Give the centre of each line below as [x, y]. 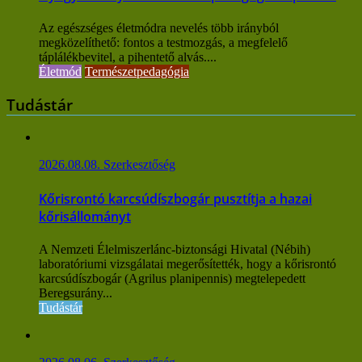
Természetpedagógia [137, 71]
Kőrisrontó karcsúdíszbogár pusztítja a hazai [175, 198]
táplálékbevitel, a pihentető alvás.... [128, 57]
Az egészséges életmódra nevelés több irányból [159, 27]
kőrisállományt [85, 216]
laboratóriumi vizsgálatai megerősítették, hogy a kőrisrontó [187, 263]
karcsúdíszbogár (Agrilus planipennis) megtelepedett [172, 278]
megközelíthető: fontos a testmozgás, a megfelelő [163, 42]
